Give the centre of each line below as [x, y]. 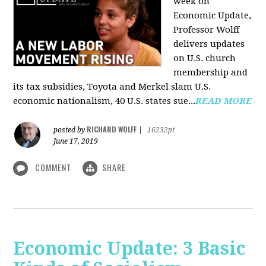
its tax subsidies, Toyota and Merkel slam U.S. [112, 86]
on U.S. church [205, 58]
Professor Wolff [207, 29]
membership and [211, 72]
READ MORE [224, 101]
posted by [70, 130]
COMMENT [53, 167]
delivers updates [209, 44]
